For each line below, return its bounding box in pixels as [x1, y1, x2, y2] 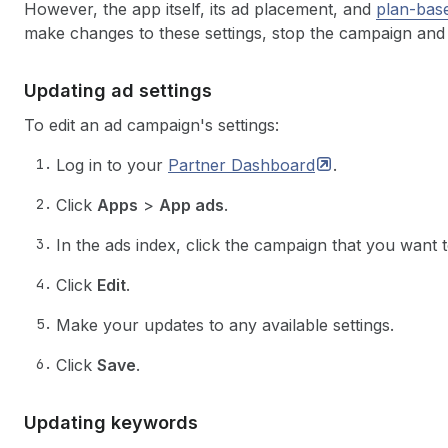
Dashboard [231, 155, 315, 175]
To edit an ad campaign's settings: [24, 115, 279, 135]
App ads [159, 195, 224, 215]
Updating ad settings [24, 80, 212, 101]
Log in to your [56, 155, 168, 175]
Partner [168, 155, 231, 175]
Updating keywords [24, 412, 198, 433]
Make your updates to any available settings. [56, 315, 394, 335]
